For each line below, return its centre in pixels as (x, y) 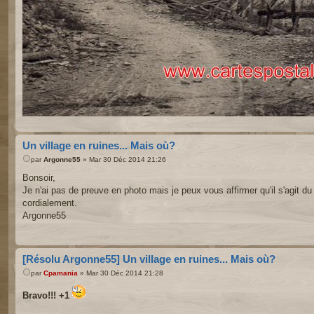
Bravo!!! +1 (46, 296)
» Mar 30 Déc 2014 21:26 (123, 160)
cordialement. (50, 203)
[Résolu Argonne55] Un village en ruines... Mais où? (149, 259)
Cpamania (61, 273)
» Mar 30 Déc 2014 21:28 (121, 273)
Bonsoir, (39, 178)
